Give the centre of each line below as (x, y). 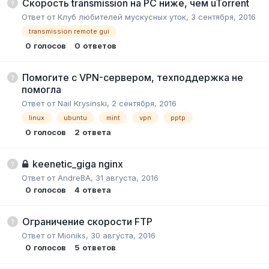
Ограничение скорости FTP (87, 222)
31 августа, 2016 (127, 178)
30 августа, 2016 (123, 236)
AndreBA (74, 178)
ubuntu (75, 118)
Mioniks (72, 236)
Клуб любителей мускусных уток (122, 17)
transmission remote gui (69, 32)
